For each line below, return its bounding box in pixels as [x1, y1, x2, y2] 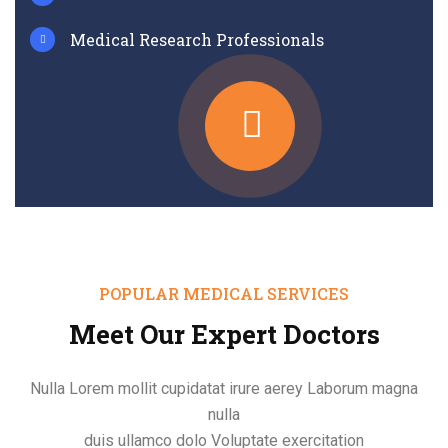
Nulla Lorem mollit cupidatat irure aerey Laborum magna [30, 378, 418, 398]
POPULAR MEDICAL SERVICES [99, 282, 349, 304]
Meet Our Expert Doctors [68, 316, 380, 351]
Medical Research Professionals [70, 28, 324, 50]
